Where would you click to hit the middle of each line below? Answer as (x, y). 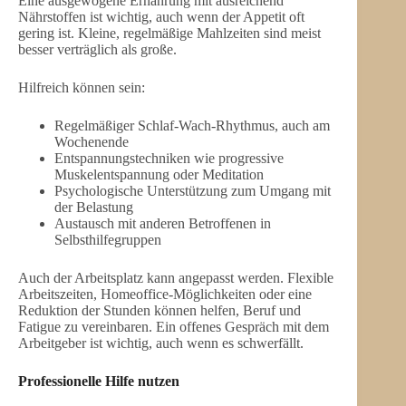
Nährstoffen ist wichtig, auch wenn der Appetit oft (161, 16)
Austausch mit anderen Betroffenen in (163, 223)
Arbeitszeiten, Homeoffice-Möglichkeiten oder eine (165, 294)
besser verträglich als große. (97, 49)
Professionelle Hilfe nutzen (99, 381)
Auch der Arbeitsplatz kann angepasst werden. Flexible (176, 277)
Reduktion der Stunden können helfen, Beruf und (159, 310)
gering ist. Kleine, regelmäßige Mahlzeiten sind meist (169, 33)
